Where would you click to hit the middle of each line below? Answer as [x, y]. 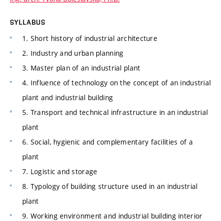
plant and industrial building [68, 98]
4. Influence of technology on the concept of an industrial [117, 83]
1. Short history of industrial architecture [90, 38]
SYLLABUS [28, 22]
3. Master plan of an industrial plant [81, 68]
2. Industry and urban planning [73, 53]
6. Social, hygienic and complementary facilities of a [108, 142]
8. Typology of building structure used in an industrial [110, 186]
